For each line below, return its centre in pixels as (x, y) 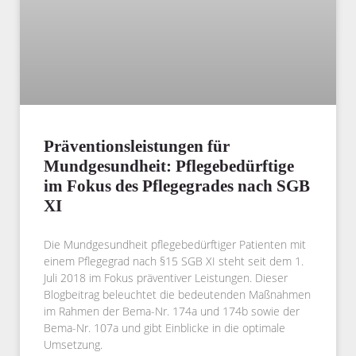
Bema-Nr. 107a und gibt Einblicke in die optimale (164, 328)
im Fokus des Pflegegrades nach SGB (177, 186)
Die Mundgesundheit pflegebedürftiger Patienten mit (175, 245)
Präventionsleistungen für (137, 147)
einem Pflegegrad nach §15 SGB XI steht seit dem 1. (174, 261)
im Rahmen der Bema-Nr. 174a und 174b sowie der (172, 311)
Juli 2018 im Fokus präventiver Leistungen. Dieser (166, 278)
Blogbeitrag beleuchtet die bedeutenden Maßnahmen (177, 295)
